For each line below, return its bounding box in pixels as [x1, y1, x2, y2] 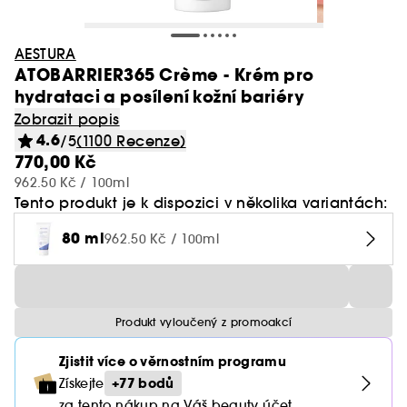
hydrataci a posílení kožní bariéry [15, 85, 305, 108]
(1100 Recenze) [76, 132, 186, 150]
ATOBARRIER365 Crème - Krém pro [15, 64, 314, 86]
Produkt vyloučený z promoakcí [114, 315, 293, 329]
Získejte [59, 375, 104, 392]
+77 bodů [111, 374, 174, 392]
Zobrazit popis [15, 110, 120, 128]
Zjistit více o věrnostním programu [59, 352, 286, 371]
